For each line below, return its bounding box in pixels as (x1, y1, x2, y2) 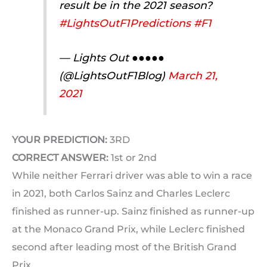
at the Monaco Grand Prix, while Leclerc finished (12, 223, 245, 235)
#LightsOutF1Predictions (58, 16, 191, 29)
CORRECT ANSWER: (12, 151, 108, 163)
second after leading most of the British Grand (12, 241, 237, 253)
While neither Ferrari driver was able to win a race (12, 169, 252, 181)
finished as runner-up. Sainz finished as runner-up (12, 205, 254, 217)
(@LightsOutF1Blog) (58, 69, 168, 82)
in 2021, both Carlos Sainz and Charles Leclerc (12, 187, 230, 199)
